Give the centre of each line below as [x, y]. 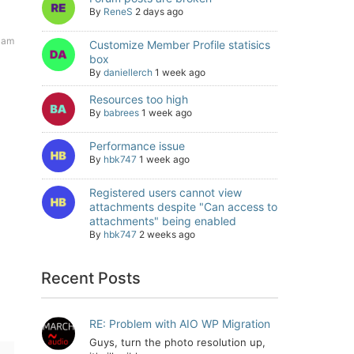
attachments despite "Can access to [183, 207]
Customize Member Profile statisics [180, 45]
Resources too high [139, 99]
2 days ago [159, 11]
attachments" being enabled [163, 221]
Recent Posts [91, 278]
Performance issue [137, 146]
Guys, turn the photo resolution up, [177, 342]
